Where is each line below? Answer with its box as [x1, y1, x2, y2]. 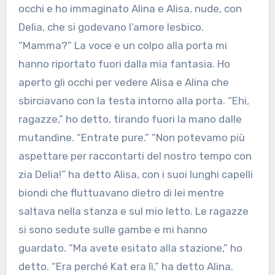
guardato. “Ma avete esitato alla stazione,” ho [18, 242, 242, 255]
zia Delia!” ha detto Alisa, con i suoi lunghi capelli [18, 168, 253, 181]
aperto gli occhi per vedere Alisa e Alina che [18, 76, 229, 89]
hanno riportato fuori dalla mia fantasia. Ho [18, 58, 230, 71]
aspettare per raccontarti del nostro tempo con [18, 150, 252, 163]
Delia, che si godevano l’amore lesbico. [18, 21, 204, 34]
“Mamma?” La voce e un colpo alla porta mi [18, 39, 227, 52]
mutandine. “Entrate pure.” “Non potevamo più [18, 131, 245, 144]
